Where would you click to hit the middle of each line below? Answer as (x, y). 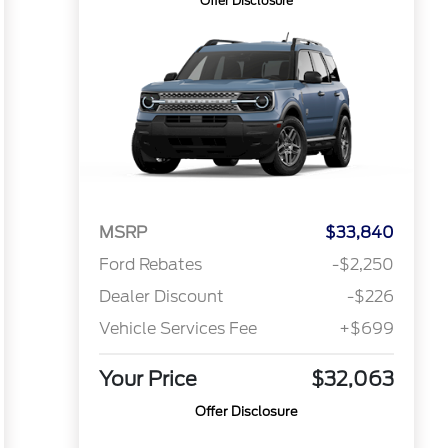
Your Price (147, 379)
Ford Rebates (150, 265)
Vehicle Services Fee (177, 329)
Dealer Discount (161, 297)
